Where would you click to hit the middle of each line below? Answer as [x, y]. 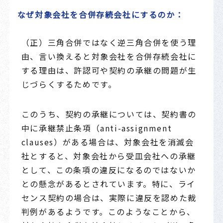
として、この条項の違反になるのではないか [109, 169]
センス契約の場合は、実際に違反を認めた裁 [109, 197]
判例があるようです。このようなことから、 [108, 211]
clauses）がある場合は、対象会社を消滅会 [108, 142]
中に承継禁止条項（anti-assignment [97, 128]
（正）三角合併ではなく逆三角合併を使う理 [109, 42]
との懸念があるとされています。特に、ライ [108, 183]
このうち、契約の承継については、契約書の [109, 114]
